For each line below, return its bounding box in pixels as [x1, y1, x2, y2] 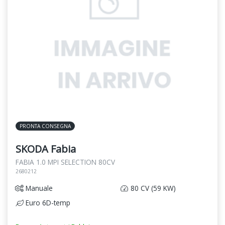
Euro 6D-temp [24, 197, 70, 207]
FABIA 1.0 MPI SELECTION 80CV [16, 157, 115, 167]
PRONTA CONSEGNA [20, 122, 71, 130]
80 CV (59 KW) [129, 183, 176, 193]
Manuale [24, 183, 53, 193]
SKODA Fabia [16, 142, 76, 156]
